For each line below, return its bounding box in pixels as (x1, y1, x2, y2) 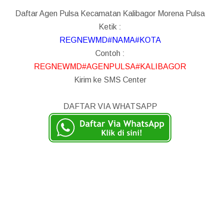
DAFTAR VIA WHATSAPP (63, 102, 157, 110)
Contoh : (95, 49, 125, 57)
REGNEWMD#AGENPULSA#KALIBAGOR (34, 62, 186, 71)
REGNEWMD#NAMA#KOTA (59, 35, 161, 44)
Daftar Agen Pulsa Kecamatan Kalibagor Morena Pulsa (15, 9, 205, 18)
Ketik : (99, 22, 121, 31)
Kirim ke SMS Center (74, 75, 146, 84)
